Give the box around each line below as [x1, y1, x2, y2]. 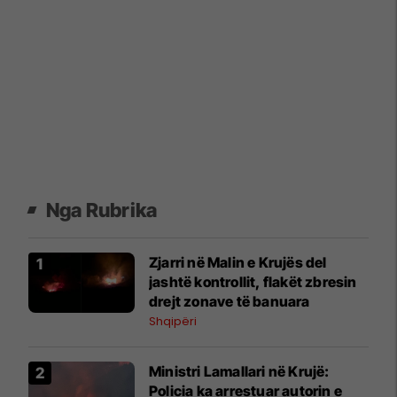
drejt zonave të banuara [149, 292, 310, 311]
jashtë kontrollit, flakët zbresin [149, 273, 357, 292]
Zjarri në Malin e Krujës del [149, 253, 327, 272]
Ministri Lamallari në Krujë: [149, 362, 330, 381]
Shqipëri [149, 313, 197, 331]
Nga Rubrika [46, 198, 158, 222]
